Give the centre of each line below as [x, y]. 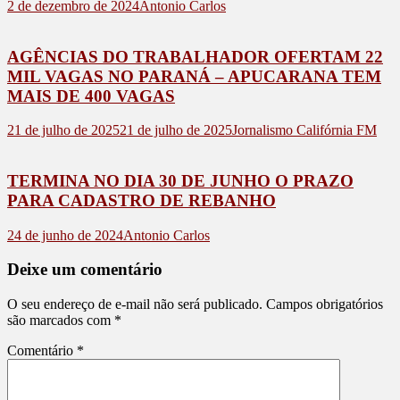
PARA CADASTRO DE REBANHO [142, 201]
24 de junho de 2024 [65, 235]
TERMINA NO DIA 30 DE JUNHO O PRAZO [180, 181]
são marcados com [61, 321]
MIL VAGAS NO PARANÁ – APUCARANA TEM [194, 76]
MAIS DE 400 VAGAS [91, 96]
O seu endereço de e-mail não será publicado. [135, 304]
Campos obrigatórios [325, 304]
